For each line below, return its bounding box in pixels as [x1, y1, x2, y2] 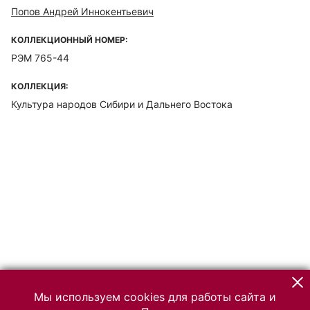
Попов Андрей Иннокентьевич [11, 6, 154, 17]
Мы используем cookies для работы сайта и [34, 290, 276, 304]
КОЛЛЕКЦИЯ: [11, 81, 69, 91]
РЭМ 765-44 [11, 52, 69, 64]
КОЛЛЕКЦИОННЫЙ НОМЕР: [11, 35, 128, 45]
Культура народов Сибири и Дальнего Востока [11, 98, 232, 110]
